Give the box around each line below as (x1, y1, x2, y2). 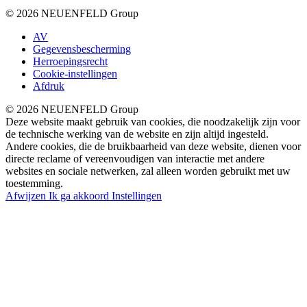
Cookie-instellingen (33, 67, 117, 79)
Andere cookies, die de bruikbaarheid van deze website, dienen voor (5, 140, 301, 152)
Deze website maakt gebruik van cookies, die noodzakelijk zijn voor (5, 115, 300, 127)
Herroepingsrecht (33, 55, 108, 67)
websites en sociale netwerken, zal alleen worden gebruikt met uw (5, 164, 291, 177)
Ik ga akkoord (49, 189, 112, 201)
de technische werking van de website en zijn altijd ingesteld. (5, 127, 269, 140)
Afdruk (33, 79, 64, 92)
